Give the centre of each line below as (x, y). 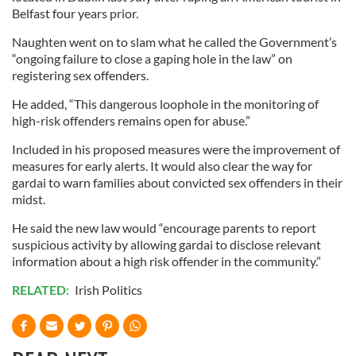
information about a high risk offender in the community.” (166, 261)
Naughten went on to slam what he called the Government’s (174, 42)
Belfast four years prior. (75, 13)
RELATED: (42, 290)
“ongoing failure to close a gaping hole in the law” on (152, 58)
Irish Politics (108, 290)
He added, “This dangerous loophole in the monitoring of (165, 104)
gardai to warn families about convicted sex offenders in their (177, 182)
